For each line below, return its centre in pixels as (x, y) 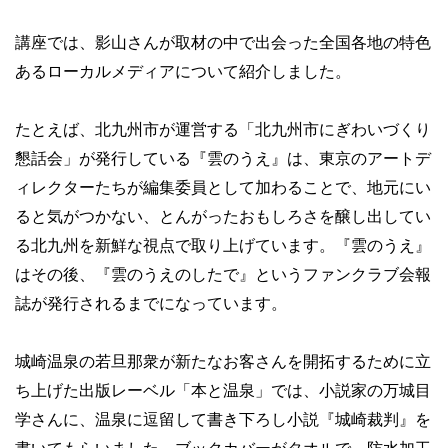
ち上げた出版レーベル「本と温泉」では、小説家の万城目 (223, 390)
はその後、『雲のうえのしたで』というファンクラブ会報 (223, 274)
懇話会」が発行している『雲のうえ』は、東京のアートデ (223, 158)
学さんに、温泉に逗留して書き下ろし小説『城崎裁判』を (223, 419)
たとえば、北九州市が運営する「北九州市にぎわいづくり (223, 129)
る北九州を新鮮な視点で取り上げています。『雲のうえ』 (223, 245)
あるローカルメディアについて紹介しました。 (183, 71)
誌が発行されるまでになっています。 (151, 303)
